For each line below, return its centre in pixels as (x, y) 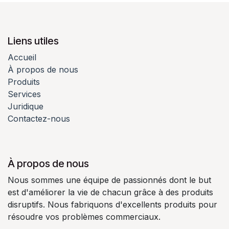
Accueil (22, 58)
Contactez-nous (39, 119)
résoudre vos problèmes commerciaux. (84, 217)
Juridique (26, 107)
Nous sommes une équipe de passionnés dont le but (109, 180)
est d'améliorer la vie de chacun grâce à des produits (110, 192)
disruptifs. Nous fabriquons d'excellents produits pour (112, 205)
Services (24, 94)
